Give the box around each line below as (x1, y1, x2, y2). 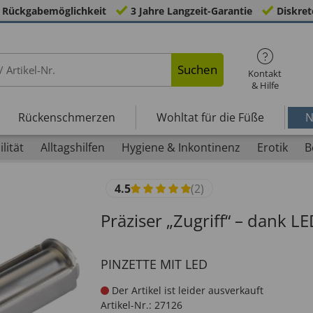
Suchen (177, 61, 218, 78)
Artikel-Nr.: (101, 298, 152, 312)
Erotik (256, 140, 288, 155)
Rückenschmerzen (17, 109, 115, 125)
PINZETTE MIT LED (101, 256, 208, 272)
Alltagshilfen (40, 140, 105, 155)
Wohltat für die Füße (156, 109, 264, 125)
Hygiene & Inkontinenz (121, 140, 240, 155)
